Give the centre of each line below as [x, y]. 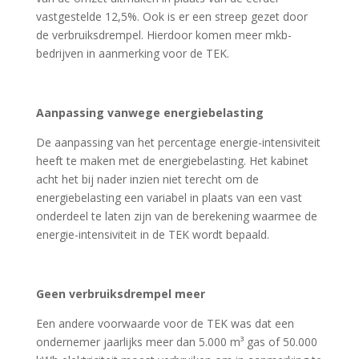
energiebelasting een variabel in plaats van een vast [169, 198]
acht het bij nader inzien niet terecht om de [147, 179]
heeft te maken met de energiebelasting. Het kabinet [172, 161]
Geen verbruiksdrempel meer [120, 294]
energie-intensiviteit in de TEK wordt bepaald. [152, 234]
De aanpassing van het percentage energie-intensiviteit [178, 142]
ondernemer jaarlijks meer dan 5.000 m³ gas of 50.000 [176, 342]
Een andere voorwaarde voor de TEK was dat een [165, 323]
